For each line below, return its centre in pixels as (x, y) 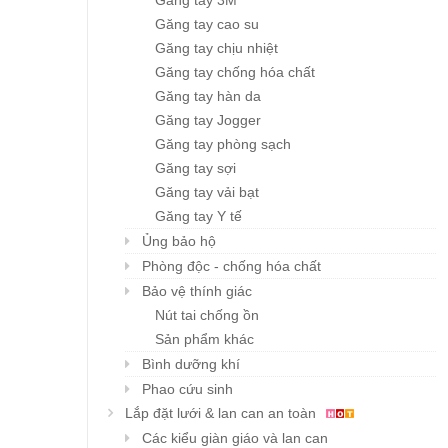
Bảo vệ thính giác (197, 291)
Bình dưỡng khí (191, 364)
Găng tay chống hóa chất (235, 72)
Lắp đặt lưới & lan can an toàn (222, 413)
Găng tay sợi (195, 168)
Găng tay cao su (207, 24)
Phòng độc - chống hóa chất (231, 266)
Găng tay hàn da (208, 96)
